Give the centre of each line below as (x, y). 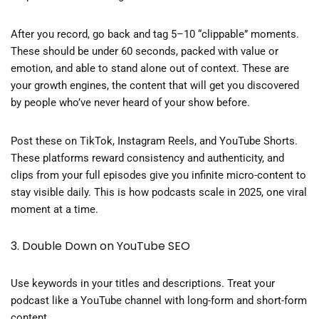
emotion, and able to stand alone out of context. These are (150, 68)
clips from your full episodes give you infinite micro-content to (158, 175)
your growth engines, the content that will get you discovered (155, 85)
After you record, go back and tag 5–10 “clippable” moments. (155, 34)
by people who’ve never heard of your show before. (130, 103)
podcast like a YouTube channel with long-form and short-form (159, 300)
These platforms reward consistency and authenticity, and (147, 158)
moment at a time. (54, 209)
